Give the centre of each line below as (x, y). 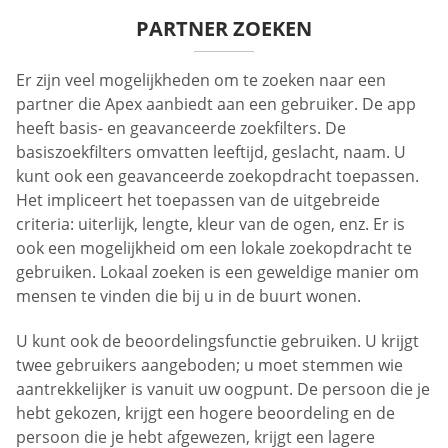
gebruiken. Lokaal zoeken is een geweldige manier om (217, 271)
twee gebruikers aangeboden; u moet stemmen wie (209, 365)
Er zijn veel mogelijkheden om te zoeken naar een (201, 79)
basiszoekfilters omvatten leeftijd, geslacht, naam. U (211, 151)
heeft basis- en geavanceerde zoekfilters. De (181, 127)
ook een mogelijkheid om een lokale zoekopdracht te (214, 247)
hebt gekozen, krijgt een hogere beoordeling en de (205, 413)
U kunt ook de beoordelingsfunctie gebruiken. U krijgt (217, 341)
